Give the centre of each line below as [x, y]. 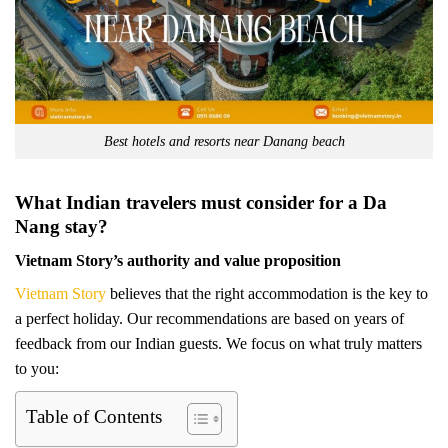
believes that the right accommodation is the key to [267, 294]
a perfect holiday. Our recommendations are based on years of [209, 319]
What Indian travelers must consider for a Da [201, 202]
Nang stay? [61, 226]
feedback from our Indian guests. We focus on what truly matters [218, 344]
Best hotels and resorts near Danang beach [224, 141]
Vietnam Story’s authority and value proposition [178, 261]
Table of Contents [94, 417]
